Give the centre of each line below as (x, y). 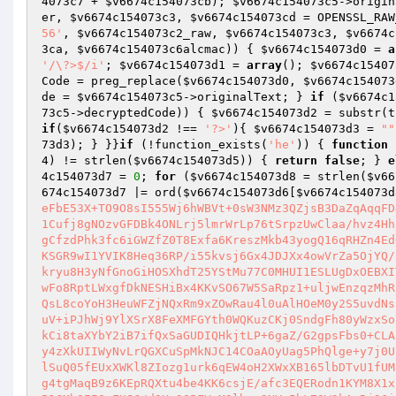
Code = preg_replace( (112, 81)
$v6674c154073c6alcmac (151, 49)
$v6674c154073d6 (236, 192)
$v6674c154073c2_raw (144, 33)
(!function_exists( (201, 145)
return (296, 160)
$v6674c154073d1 (172, 65)
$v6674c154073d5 (187, 160)
